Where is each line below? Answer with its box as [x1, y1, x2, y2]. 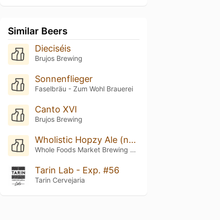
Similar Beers [8, 25, 68, 37]
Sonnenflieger [34, 73, 93, 84]
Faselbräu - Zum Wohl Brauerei [34, 84, 133, 93]
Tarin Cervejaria [34, 175, 85, 184]
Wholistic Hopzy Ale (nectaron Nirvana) [128, 134, 136, 145]
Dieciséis [34, 43, 71, 54]
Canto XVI [34, 104, 77, 114]
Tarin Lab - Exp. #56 [34, 165, 119, 175]
